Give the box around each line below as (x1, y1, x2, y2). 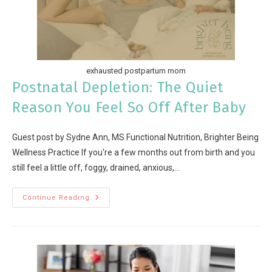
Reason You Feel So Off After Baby (12, 99, 246, 117)
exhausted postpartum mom (86, 66, 186, 76)
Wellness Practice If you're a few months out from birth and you (12, 148, 255, 158)
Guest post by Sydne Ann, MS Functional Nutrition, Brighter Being (12, 132, 259, 143)
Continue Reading (22, 194, 90, 202)
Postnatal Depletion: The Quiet (12, 79, 224, 97)
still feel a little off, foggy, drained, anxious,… (12, 163, 180, 173)
